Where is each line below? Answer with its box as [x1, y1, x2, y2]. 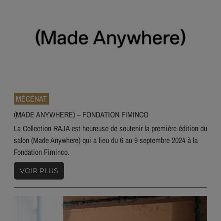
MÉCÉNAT [16, 93, 47, 104]
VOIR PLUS [20, 166, 58, 175]
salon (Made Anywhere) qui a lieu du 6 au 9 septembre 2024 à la [14, 134, 198, 146]
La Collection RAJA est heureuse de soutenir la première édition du [14, 122, 207, 134]
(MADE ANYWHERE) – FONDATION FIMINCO [14, 109, 148, 120]
